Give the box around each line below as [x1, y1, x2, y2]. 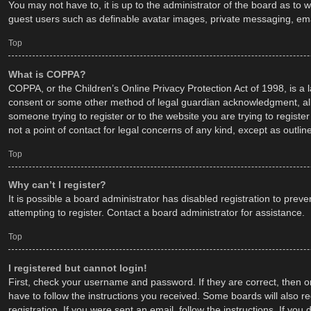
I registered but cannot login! [8, 262, 147, 274]
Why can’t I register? [8, 179, 106, 191]
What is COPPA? [8, 68, 86, 80]
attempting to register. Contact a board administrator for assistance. [8, 207, 305, 219]
